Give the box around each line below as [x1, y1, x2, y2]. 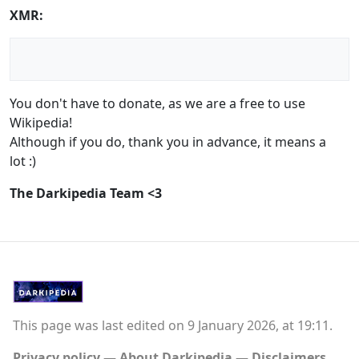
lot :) [10, 152, 36, 171]
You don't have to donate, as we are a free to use [10, 95, 305, 113]
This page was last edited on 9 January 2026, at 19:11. [13, 317, 333, 335]
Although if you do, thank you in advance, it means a [10, 133, 326, 151]
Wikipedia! [10, 114, 72, 132]
